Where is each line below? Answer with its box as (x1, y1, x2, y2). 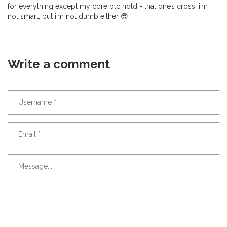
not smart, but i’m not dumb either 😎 (8, 12, 128, 21)
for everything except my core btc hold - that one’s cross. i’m (8, 2, 208, 11)
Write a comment (8, 57, 110, 72)
